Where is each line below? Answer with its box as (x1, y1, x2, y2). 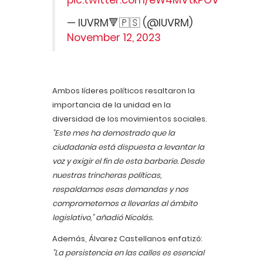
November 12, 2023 (67, 30, 161, 45)
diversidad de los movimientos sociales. (52, 113, 207, 124)
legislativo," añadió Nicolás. (52, 211, 153, 223)
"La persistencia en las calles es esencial (52, 247, 204, 258)
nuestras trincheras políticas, (52, 169, 161, 181)
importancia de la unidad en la (52, 99, 171, 110)
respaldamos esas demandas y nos (52, 183, 188, 195)
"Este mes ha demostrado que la (52, 127, 175, 139)
